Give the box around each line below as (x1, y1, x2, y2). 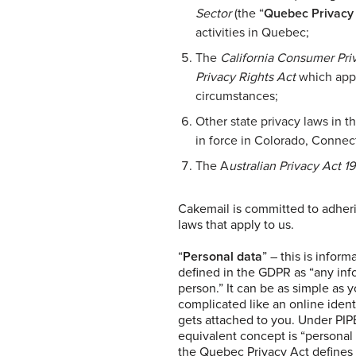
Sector (195, 6, 231, 20)
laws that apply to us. (178, 218, 294, 231)
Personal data (183, 250, 262, 263)
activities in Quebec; (195, 25, 309, 39)
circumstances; (195, 89, 278, 103)
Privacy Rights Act (195, 70, 296, 83)
